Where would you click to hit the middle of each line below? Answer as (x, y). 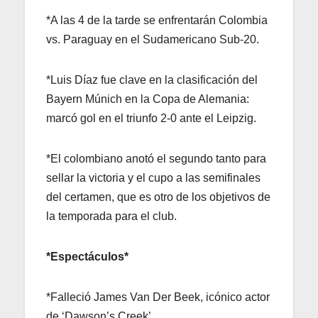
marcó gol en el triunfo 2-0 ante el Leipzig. (151, 118)
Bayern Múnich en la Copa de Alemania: (148, 99)
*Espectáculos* (87, 256)
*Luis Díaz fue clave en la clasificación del (152, 79)
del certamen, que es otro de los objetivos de (158, 197)
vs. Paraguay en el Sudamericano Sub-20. (153, 39)
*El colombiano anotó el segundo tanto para (156, 158)
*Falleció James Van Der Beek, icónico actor (158, 297)
